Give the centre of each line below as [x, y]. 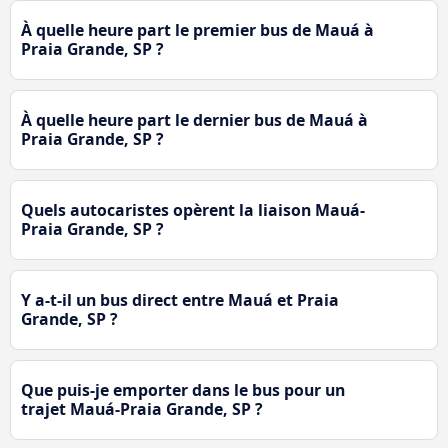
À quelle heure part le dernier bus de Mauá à [194, 120]
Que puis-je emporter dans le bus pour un [183, 390]
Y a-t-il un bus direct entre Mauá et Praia [180, 300]
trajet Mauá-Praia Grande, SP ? [142, 409]
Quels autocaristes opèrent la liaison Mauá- [193, 210]
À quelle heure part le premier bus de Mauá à [197, 30]
